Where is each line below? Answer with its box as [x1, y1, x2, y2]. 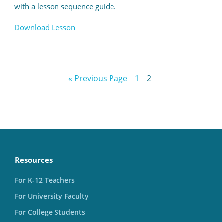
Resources [15, 155, 53, 165]
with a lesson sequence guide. [14, 1, 116, 12]
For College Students [15, 207, 85, 217]
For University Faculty [15, 191, 89, 201]
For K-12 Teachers [15, 175, 75, 185]
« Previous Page [68, 73, 127, 84]
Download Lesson [14, 22, 75, 33]
